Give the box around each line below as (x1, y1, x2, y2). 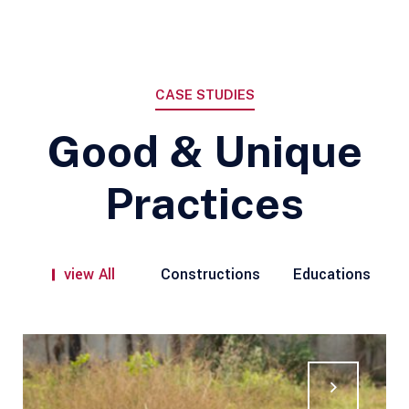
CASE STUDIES (154, 87, 255, 102)
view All (63, 264, 115, 285)
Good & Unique (47, 125, 362, 177)
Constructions (161, 264, 260, 285)
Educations (292, 264, 371, 285)
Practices (105, 177, 304, 229)
